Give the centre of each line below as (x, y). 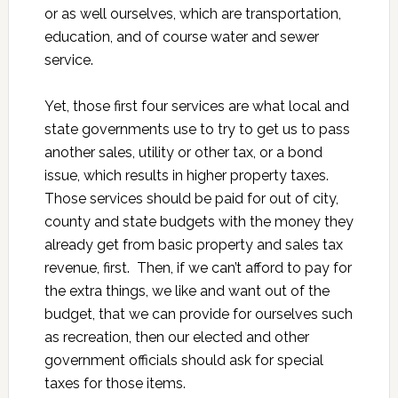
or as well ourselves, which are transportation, (192, 14)
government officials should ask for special (183, 360)
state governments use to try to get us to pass (197, 129)
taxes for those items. (115, 383)
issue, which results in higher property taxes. (186, 175)
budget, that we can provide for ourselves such (198, 314)
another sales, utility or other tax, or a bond (183, 152)
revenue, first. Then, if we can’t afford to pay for (198, 268)
